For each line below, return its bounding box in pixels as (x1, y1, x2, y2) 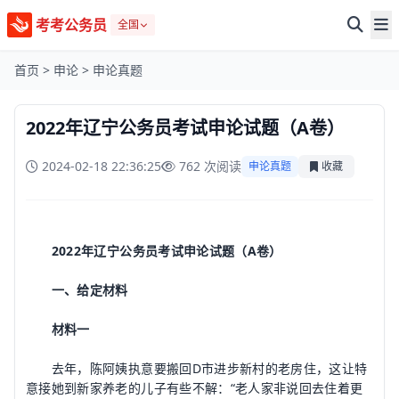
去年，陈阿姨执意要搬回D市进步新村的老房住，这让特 (26, 360, 368, 377)
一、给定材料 (26, 281, 128, 298)
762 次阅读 (179, 158, 241, 175)
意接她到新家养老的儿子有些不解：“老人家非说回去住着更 (26, 379, 363, 396)
